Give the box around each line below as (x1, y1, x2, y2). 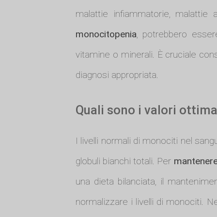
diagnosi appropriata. (75, 69, 158, 81)
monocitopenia (75, 29, 137, 40)
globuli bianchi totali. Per (75, 155, 174, 167)
